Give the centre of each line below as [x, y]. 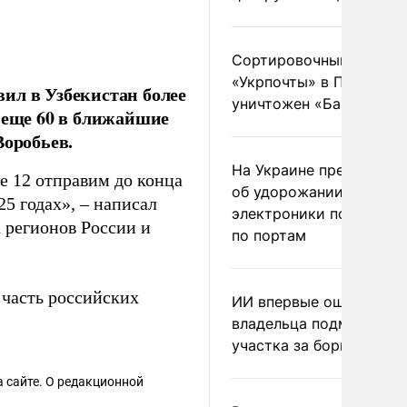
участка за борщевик [309, 345]
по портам [269, 235]
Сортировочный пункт [313, 60]
